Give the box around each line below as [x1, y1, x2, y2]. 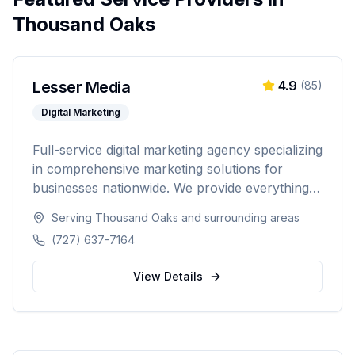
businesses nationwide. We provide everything [32, 180, 309, 196]
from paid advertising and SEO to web [32, 199, 260, 215]
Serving [52, 211, 95, 224]
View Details [133, 269, 203, 283]
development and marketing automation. [32, 218, 274, 234]
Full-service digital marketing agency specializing [32, 142, 323, 158]
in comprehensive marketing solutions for [32, 161, 283, 177]
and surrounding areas [178, 211, 300, 224]
